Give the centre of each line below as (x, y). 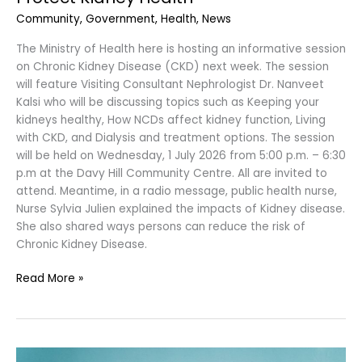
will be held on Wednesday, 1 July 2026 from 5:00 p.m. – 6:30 (181, 155)
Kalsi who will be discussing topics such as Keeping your (168, 102)
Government (120, 19)
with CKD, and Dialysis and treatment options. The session (175, 137)
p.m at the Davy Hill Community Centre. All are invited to (172, 173)
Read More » (50, 279)
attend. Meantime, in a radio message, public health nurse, (177, 191)
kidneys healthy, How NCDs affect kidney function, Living (171, 120)
